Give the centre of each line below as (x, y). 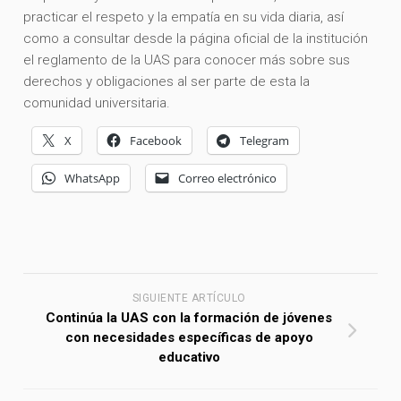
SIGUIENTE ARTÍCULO (189, 299)
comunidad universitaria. (97, 103)
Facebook (156, 141)
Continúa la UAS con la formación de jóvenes (189, 318)
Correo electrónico (228, 179)
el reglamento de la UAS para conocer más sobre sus (187, 60)
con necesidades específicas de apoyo (189, 338)
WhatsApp (93, 179)
